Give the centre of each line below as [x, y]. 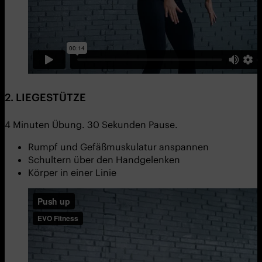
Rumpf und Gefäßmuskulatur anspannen [118, 146]
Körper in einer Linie [72, 172]
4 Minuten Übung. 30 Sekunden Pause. [91, 124]
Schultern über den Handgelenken [104, 159]
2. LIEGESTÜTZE [45, 97]
